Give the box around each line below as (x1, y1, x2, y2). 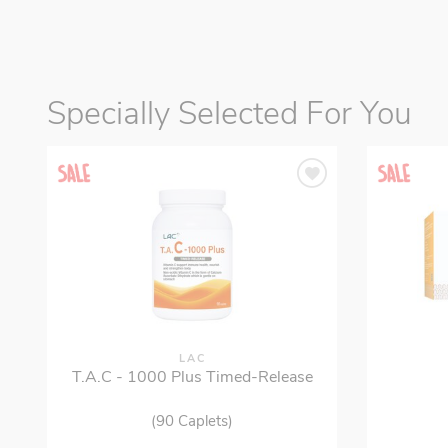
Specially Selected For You (47, 92, 412, 136)
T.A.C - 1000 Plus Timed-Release (71, 366, 313, 389)
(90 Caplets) (151, 411, 233, 432)
